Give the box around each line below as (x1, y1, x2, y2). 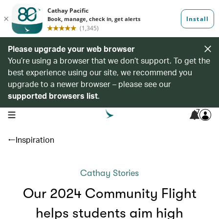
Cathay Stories (80, 168, 139, 178)
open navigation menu (7, 110, 69, 118)
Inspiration (16, 134, 54, 145)
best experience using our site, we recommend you (8, 67, 192, 77)
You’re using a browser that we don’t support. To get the (8, 55, 210, 66)
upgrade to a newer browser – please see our (8, 79, 171, 89)
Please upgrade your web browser (8, 44, 135, 54)
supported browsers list (8, 90, 98, 101)
